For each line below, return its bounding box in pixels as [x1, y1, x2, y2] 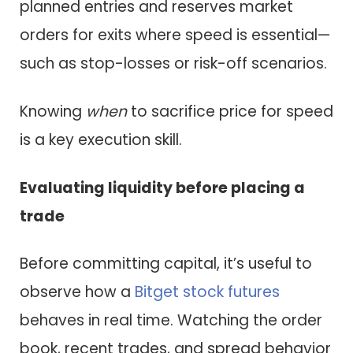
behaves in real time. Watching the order [20, 310, 322, 332]
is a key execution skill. [20, 128, 182, 150]
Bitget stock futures [135, 281, 280, 303]
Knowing [20, 100, 86, 122]
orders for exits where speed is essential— [20, 24, 330, 46]
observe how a [20, 281, 135, 303]
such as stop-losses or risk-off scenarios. [20, 53, 327, 75]
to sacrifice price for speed [127, 100, 333, 122]
